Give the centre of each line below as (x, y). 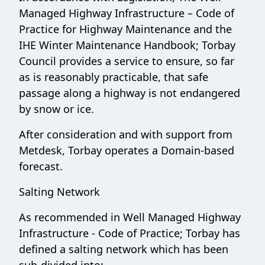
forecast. (41, 166)
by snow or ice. (56, 109)
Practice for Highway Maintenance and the (125, 29)
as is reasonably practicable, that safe (114, 77)
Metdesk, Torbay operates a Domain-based (127, 150)
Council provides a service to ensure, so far (127, 61)
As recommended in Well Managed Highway (130, 217)
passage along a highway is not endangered (130, 93)
